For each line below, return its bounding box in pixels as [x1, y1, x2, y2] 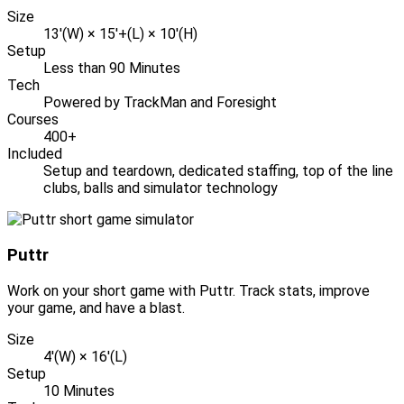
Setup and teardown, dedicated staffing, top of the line [43, 162, 393, 180]
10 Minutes [43, 381, 115, 399]
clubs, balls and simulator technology [43, 179, 278, 197]
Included [7, 145, 62, 163]
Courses [7, 111, 59, 129]
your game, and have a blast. [7, 298, 185, 317]
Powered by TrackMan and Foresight [43, 94, 277, 112]
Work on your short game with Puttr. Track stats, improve [7, 281, 370, 299]
